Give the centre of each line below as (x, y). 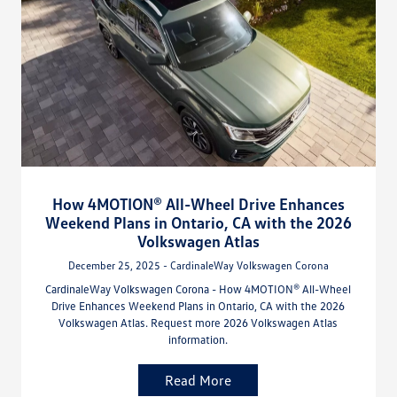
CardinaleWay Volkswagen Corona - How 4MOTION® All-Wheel (198, 289)
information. (198, 340)
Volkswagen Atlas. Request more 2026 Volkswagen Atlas (198, 323)
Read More (198, 381)
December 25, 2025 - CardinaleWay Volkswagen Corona (198, 266)
